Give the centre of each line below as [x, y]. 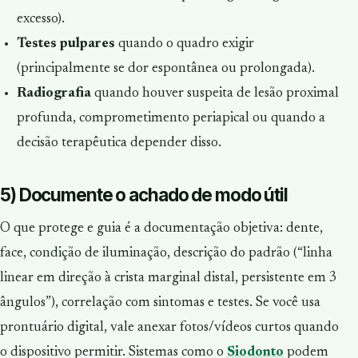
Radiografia [54, 93]
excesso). [40, 19]
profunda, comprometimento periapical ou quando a [171, 118]
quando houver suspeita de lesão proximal [215, 93]
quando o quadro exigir [184, 44]
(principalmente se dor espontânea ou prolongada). [165, 68]
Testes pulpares [66, 44]
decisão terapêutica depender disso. [119, 143]
